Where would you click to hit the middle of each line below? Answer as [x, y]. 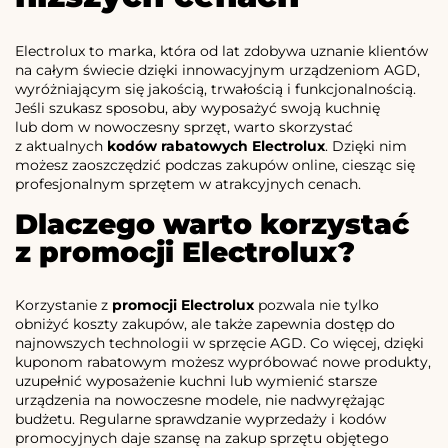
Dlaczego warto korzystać [212, 224]
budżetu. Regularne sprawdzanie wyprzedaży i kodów [200, 419]
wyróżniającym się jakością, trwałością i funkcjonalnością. [215, 89]
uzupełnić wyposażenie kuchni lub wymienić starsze [196, 381]
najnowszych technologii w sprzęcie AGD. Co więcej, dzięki [219, 343]
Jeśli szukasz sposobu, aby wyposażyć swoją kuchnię [197, 108]
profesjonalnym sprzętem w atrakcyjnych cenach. [188, 184]
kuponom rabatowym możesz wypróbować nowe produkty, [223, 362]
